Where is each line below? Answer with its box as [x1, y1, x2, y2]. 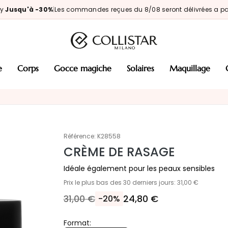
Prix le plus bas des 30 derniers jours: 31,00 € [63, 178, 198, 187]
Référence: [63, 132, 96, 140]
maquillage [178, 63, 210, 73]
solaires [130, 63, 154, 73]
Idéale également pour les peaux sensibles [63, 163, 215, 174]
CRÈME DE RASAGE [63, 144, 175, 160]
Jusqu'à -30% [5, 5, 53, 14]
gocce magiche [60, 63, 111, 73]
